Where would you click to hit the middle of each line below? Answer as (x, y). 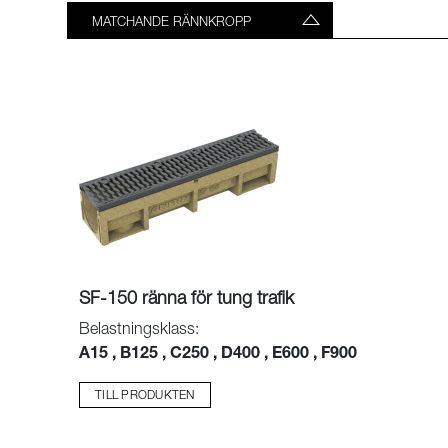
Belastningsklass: (139, 331)
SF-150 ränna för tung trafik (187, 300)
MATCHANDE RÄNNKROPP (172, 23)
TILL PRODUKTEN (145, 396)
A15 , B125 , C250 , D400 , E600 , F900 (218, 355)
